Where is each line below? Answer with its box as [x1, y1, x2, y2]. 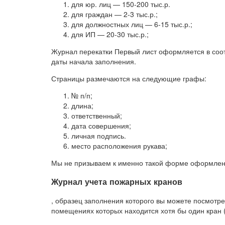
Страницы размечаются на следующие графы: [51, 73, 206, 83]
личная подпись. [71, 130, 126, 141]
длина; [71, 100, 93, 110]
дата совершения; [71, 120, 131, 131]
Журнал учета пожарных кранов [51, 176, 182, 188]
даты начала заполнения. [51, 56, 136, 66]
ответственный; [71, 110, 122, 121]
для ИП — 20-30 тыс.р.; [71, 29, 149, 39]
